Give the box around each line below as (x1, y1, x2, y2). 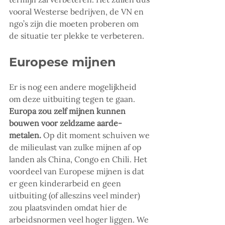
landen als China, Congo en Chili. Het (9, 154, 149, 165)
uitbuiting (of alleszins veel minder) (9, 190, 142, 201)
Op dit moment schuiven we (41, 130, 152, 141)
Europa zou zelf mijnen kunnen (9, 106, 128, 117)
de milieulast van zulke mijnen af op (9, 142, 144, 153)
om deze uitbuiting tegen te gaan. (9, 94, 137, 104)
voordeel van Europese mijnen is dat (9, 166, 146, 177)
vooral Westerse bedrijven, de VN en (9, 7, 146, 17)
